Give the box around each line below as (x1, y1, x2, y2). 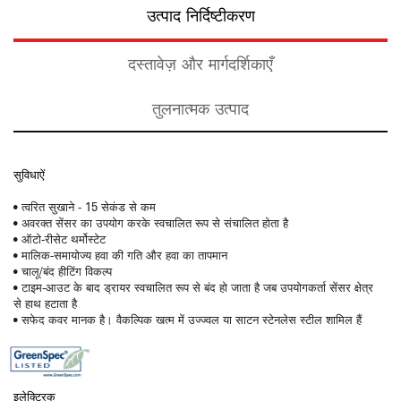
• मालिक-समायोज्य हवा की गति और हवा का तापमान (13, 247, 227, 262)
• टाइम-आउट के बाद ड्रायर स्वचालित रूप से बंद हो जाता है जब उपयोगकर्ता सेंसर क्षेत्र (13, 279, 373, 294)
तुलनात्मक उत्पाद (152, 98, 249, 119)
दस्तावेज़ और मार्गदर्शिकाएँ (128, 54, 273, 74)
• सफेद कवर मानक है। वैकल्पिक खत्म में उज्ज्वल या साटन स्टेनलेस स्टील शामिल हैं (13, 311, 362, 327)
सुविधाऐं (13, 166, 45, 182)
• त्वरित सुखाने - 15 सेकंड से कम (13, 199, 156, 214)
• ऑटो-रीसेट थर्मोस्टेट (13, 231, 106, 246)
